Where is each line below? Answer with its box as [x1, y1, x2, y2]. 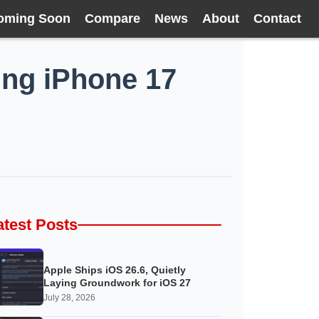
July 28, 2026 [43, 293, 95, 303]
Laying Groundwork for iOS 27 [43, 278, 191, 289]
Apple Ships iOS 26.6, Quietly [43, 265, 186, 276]
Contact [253, 11, 301, 26]
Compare [85, 11, 140, 26]
